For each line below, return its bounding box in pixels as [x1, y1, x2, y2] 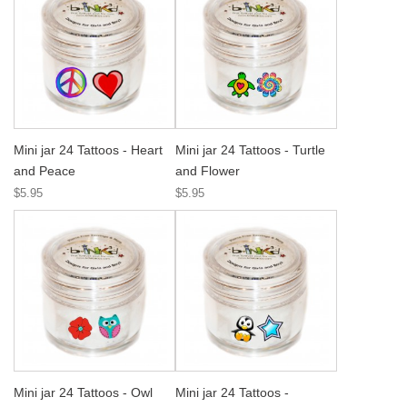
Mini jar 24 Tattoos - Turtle [175, 143, 325, 157]
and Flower [175, 164, 240, 178]
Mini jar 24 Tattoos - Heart [14, 143, 163, 157]
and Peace [14, 164, 75, 178]
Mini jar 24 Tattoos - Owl [14, 385, 153, 400]
